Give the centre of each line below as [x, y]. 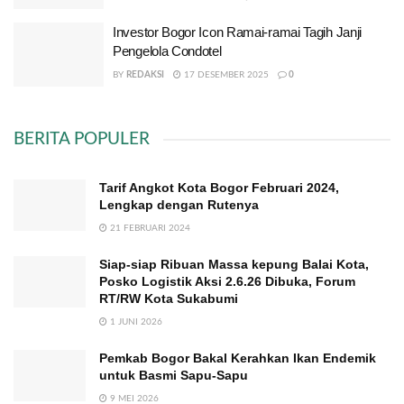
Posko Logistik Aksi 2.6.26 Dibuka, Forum [227, 281]
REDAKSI [145, 74]
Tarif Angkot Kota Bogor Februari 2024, [219, 188]
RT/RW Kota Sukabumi [169, 298]
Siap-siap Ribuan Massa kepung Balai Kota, [234, 264]
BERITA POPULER [82, 139]
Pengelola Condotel [167, 50]
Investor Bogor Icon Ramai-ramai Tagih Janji [238, 32]
